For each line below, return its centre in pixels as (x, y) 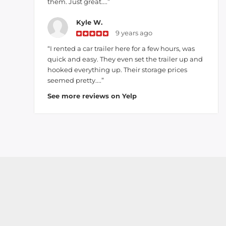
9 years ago (134, 33)
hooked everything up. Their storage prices (117, 70)
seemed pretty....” (76, 80)
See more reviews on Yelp (92, 96)
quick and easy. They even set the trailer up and (125, 59)
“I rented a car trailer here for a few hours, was (121, 48)
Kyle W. (89, 22)
